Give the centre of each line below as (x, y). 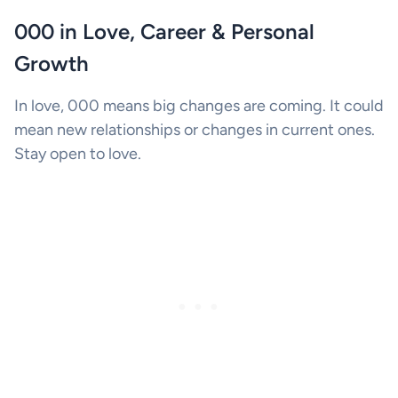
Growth (52, 63)
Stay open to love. (78, 153)
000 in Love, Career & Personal (164, 31)
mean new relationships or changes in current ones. (195, 129)
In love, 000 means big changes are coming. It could (199, 105)
